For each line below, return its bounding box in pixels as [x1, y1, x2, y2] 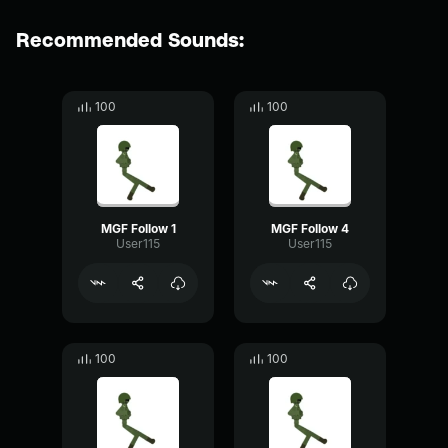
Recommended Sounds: [16, 27, 244, 51]
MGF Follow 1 [100, 221, 176, 236]
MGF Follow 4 [271, 221, 349, 236]
